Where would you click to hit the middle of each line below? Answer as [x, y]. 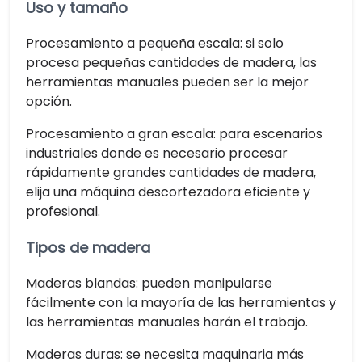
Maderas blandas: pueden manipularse [149, 284]
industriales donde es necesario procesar [157, 153]
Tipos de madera [88, 248]
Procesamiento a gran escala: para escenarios [174, 133]
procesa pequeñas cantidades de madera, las [171, 62]
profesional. [63, 211]
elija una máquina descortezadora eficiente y [168, 192]
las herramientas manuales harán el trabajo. [167, 322]
